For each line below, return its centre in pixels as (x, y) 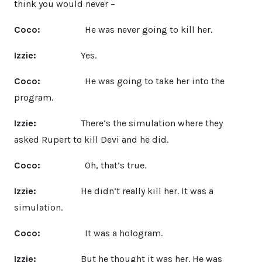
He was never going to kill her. (127, 29)
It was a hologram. (101, 233)
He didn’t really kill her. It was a (126, 191)
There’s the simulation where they (132, 123)
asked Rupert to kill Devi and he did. (91, 139)
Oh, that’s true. (94, 165)
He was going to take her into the (134, 81)
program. (34, 97)
